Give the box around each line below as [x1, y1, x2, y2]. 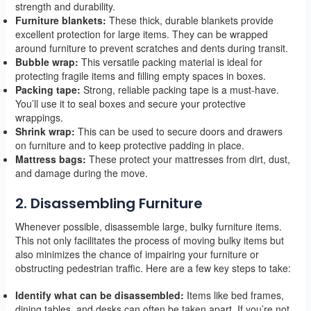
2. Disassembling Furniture [15, 194, 203, 214]
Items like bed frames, [183, 288, 284, 303]
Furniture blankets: [15, 13, 106, 28]
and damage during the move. [15, 166, 148, 180]
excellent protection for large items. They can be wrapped [15, 27, 268, 42]
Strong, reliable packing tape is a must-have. [80, 83, 279, 97]
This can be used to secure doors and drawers [74, 124, 283, 139]
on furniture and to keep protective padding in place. [15, 138, 244, 153]
